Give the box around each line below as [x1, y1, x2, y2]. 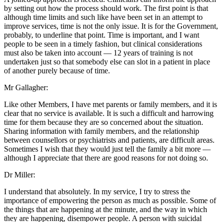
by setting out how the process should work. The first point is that [4, 4, 208, 13]
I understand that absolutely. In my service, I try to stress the [4, 187, 190, 196]
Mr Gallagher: [4, 83, 48, 92]
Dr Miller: [4, 170, 35, 179]
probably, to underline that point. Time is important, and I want [4, 31, 199, 40]
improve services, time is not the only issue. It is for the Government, [4, 22, 218, 31]
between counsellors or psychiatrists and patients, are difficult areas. [4, 136, 215, 145]
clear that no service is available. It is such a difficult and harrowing [4, 109, 214, 118]
